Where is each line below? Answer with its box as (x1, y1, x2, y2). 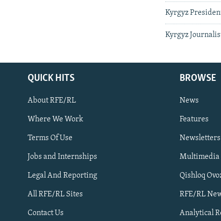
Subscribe (9, 130, 43, 140)
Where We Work (28, 115, 83, 123)
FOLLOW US (9, 157, 42, 165)
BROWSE (180, 73, 216, 83)
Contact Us (28, 209, 64, 217)
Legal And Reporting (28, 171, 97, 180)
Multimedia (180, 152, 220, 161)
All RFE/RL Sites (28, 190, 83, 198)
